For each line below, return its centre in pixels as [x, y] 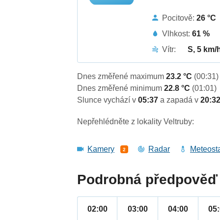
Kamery [101, 149]
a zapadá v [180, 100]
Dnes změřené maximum [122, 77]
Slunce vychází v [108, 100]
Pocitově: [179, 18]
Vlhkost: [177, 33]
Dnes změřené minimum [121, 88]
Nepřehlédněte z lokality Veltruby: [136, 122]
